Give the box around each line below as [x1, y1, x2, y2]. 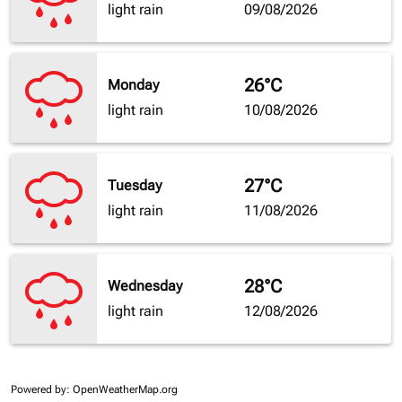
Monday [108, 76, 159, 94]
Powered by [11, 383, 66, 397]
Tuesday [108, 177, 162, 195]
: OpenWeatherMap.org [66, 383, 178, 397]
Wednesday [108, 277, 182, 295]
